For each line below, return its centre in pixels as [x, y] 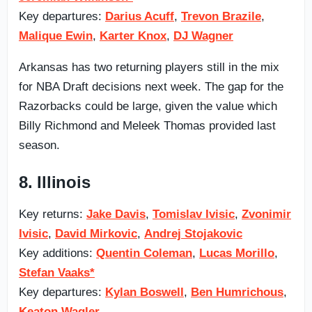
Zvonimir [266, 214]
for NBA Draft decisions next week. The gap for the [151, 86]
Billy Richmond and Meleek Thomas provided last [147, 125]
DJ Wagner [203, 36]
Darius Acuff [140, 16]
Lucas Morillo [237, 253]
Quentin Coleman [144, 253]
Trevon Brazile [221, 16]
